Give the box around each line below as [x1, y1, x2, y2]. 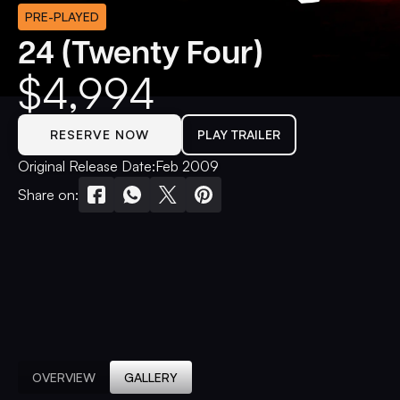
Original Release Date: [18, 157, 155, 175]
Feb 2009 [155, 157, 219, 175]
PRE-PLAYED [25, 9, 99, 24]
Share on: [18, 186, 79, 204]
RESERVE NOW [50, 127, 149, 142]
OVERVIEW [32, 370, 96, 385]
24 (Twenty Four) [18, 29, 262, 73]
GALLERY [124, 370, 178, 385]
